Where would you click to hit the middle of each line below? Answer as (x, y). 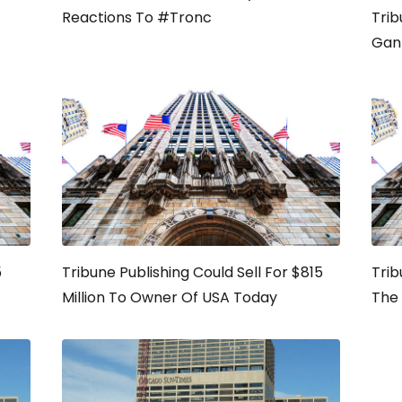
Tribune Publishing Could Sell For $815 (192, 272)
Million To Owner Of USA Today (170, 297)
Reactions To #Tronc (137, 17)
